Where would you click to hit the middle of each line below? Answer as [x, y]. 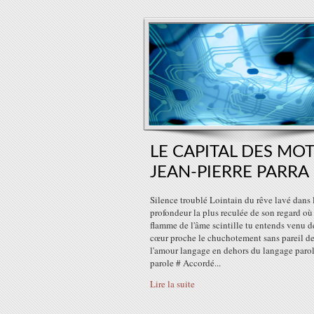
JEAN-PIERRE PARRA [230, 172]
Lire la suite [172, 284]
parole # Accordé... [185, 263]
